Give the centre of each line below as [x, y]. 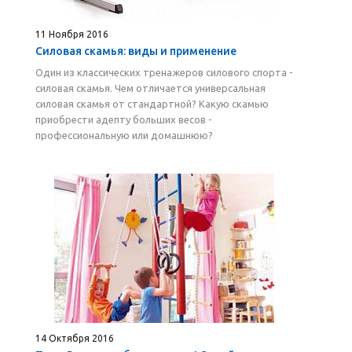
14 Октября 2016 [75, 338]
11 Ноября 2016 [72, 34]
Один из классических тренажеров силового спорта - [164, 72]
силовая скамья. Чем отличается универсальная [150, 88]
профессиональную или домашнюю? [124, 135]
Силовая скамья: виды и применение [136, 51]
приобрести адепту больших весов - [124, 119]
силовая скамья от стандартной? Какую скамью [152, 104]
